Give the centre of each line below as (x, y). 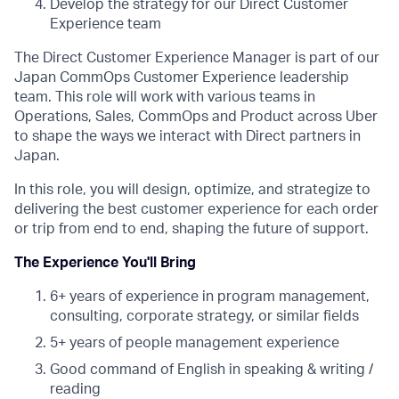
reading (75, 389)
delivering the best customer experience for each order (196, 209)
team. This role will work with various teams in (165, 97)
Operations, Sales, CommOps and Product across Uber (196, 117)
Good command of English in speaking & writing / (212, 370)
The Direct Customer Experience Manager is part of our (197, 58)
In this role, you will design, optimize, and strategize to (192, 190)
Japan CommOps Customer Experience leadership (182, 77)
